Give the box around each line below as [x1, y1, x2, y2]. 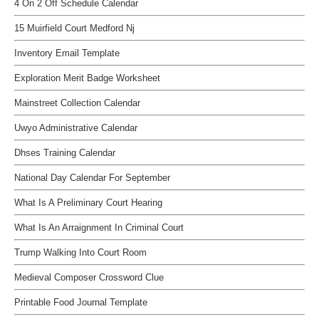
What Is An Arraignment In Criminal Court [14, 222, 184, 233]
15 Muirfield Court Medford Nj [14, 23, 135, 33]
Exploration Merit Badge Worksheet [14, 73, 160, 83]
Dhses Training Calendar [14, 147, 115, 158]
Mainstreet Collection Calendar [14, 98, 140, 108]
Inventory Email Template [14, 48, 120, 58]
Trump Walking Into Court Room [14, 247, 147, 258]
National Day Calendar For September [14, 172, 170, 183]
